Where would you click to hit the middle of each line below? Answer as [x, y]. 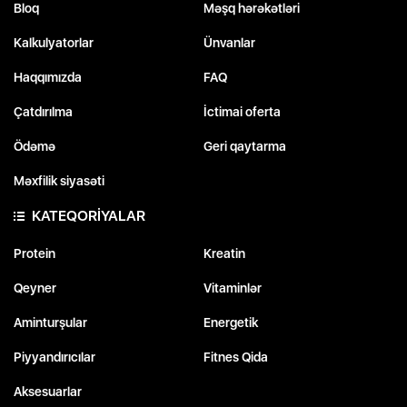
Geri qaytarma [245, 147]
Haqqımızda [48, 78]
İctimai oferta [242, 112]
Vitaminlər [233, 288]
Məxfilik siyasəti [59, 181]
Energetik [231, 323]
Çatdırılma [43, 112]
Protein [35, 254]
